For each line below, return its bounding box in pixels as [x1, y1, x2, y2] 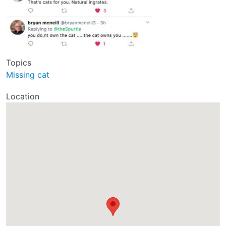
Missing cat [6, 70, 49, 80]
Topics [6, 58, 31, 68]
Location [6, 91, 39, 102]
